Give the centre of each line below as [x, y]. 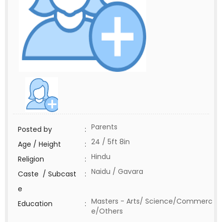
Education [35, 204]
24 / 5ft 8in [111, 142]
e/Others [110, 211]
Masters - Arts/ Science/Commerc [152, 201]
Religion [31, 159]
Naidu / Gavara [117, 171]
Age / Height [39, 144]
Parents [104, 127]
